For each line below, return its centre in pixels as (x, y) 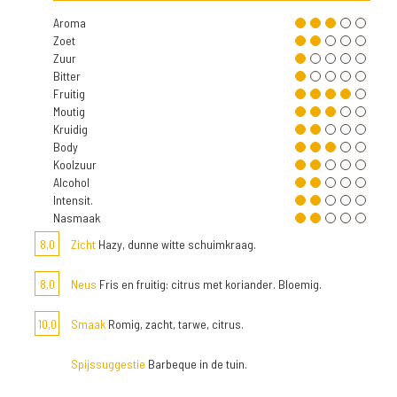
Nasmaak (77, 218)
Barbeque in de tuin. (196, 364)
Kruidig (70, 129)
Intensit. (73, 200)
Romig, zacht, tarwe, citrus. (175, 324)
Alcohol (71, 183)
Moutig (69, 112)
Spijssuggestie (108, 364)
